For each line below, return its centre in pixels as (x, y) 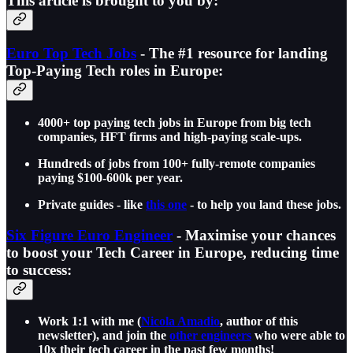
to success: (39, 269)
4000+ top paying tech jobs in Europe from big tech (175, 123)
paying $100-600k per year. (110, 178)
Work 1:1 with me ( (89, 321)
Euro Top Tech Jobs (71, 54)
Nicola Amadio (180, 321)
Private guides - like (92, 205)
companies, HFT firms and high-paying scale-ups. (170, 137)
